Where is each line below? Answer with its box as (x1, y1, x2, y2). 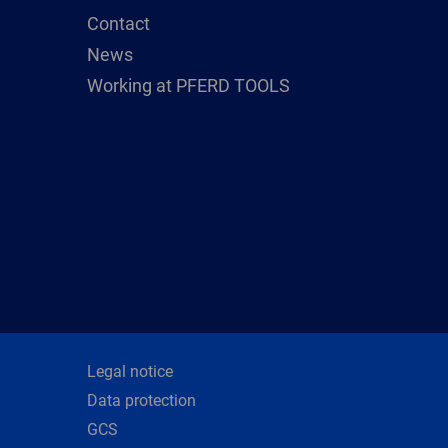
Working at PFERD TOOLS (87, 74, 290, 96)
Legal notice (87, 361, 173, 381)
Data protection (87, 390, 196, 410)
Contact (87, 12, 150, 34)
